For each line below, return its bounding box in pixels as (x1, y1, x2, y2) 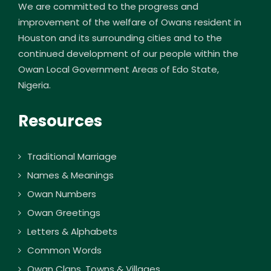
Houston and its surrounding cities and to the (18, 31, 222, 45)
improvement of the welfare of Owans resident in (18, 16, 241, 29)
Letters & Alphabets (27, 225, 117, 238)
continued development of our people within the (18, 47, 238, 60)
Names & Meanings (27, 169, 114, 182)
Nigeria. (18, 79, 51, 92)
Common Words (27, 244, 102, 257)
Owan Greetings (27, 206, 100, 220)
